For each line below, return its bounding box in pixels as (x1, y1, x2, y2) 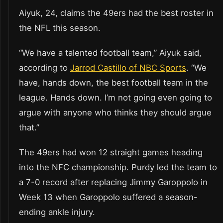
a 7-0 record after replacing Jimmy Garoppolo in (19, 177, 208, 188)
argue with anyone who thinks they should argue (19, 108, 212, 118)
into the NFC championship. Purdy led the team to (19, 162, 217, 173)
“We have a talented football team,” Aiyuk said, (19, 48, 202, 58)
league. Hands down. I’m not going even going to (19, 93, 212, 103)
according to (19, 63, 70, 73)
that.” (19, 122, 39, 133)
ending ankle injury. (19, 207, 95, 218)
